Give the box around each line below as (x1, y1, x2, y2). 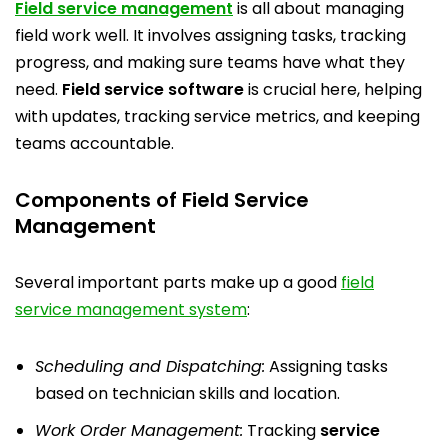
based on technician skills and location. (35, 382, 340, 405)
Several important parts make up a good (15, 271, 341, 294)
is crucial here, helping (244, 78, 422, 101)
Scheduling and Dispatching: (35, 355, 265, 378)
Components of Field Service (15, 186, 309, 214)
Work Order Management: (35, 419, 243, 442)
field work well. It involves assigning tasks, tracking (15, 24, 406, 47)
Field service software (62, 78, 244, 101)
